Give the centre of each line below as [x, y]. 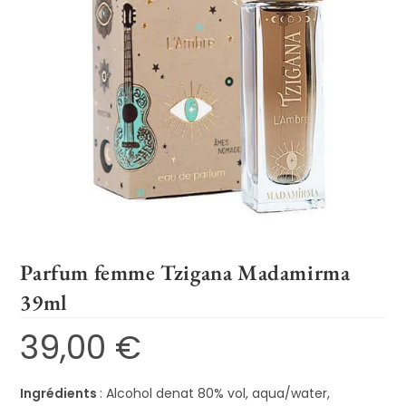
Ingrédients [60, 394]
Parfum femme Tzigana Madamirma [185, 273]
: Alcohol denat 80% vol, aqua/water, [215, 394]
